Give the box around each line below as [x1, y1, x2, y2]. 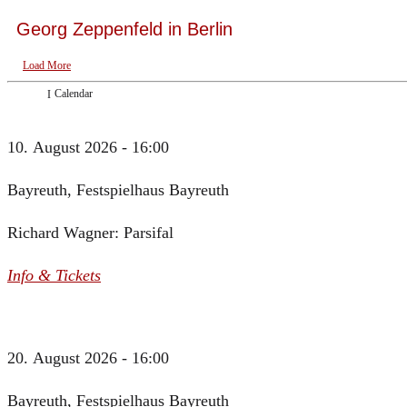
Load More [23, 59, 71, 73]
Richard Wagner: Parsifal [7, 223, 174, 242]
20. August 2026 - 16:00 [7, 348, 169, 367]
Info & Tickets [7, 265, 101, 284]
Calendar [55, 87, 93, 101]
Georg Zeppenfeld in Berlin [16, 19, 233, 40]
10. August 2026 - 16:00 [7, 137, 169, 156]
